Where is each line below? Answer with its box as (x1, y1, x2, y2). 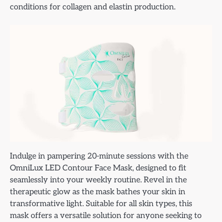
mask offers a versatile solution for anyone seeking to (10, 210, 202, 221)
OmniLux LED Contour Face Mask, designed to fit (10, 163, 186, 173)
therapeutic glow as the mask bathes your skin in (10, 186, 185, 197)
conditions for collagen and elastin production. (10, 1, 175, 12)
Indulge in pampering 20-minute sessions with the (10, 151, 188, 161)
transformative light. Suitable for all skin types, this (10, 198, 192, 209)
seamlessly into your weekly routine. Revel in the (10, 174, 187, 185)
